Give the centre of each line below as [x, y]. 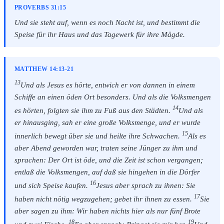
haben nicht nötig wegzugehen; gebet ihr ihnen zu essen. [104, 199]
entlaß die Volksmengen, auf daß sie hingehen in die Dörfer [107, 172]
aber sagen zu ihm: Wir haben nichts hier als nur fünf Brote [107, 211]
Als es [197, 136]
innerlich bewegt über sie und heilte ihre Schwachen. [98, 136]
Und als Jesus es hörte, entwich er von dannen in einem [107, 85]
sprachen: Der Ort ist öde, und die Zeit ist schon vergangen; [108, 160]
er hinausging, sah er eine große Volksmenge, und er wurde [107, 123]
